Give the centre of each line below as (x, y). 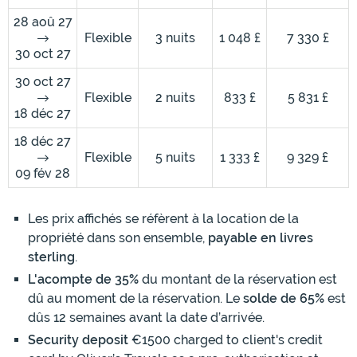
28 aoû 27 (43, 22)
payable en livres (261, 238)
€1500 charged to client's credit (226, 340)
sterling (51, 257)
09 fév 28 (43, 174)
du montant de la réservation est (238, 280)
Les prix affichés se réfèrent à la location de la (163, 219)
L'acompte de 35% (83, 280)
